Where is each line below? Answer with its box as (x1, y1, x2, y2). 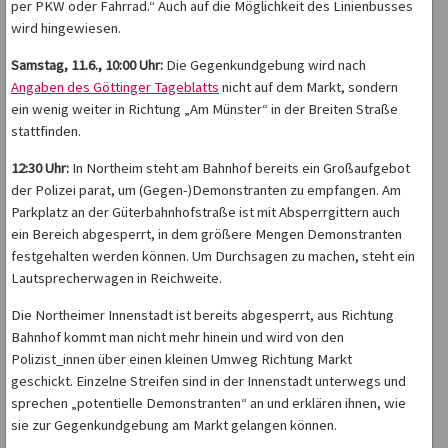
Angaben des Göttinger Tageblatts (11, 78, 219, 97)
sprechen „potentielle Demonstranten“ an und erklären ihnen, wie (11, 394, 406, 413)
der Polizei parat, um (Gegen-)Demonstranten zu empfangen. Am (11, 181, 401, 200)
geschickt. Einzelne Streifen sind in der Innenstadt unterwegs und (11, 372, 406, 391)
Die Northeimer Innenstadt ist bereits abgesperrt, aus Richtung (11, 306, 394, 325)
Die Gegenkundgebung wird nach (163, 56, 366, 75)
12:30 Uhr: (11, 159, 69, 178)
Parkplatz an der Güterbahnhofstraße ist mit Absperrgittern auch (11, 203, 400, 222)
